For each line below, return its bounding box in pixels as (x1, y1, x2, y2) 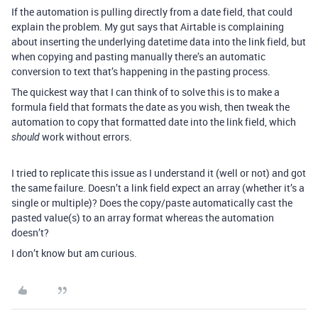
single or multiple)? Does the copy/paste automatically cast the (11, 196, 292, 209)
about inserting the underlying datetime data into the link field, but (11, 35, 306, 48)
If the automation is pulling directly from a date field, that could (11, 5, 292, 18)
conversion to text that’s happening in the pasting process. (11, 65, 270, 78)
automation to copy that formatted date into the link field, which (11, 115, 296, 128)
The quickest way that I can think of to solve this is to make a (11, 85, 280, 99)
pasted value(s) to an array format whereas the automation (11, 211, 274, 224)
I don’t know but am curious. (11, 246, 137, 260)
